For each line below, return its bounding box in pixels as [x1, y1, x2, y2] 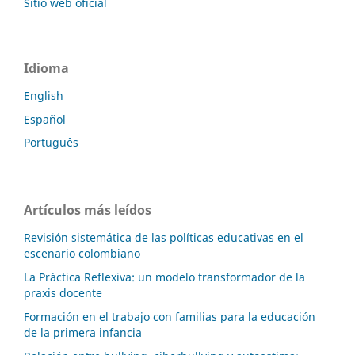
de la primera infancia [24, 325, 142, 341]
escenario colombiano [24, 246, 140, 261]
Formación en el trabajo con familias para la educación [24, 309, 315, 325]
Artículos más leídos [24, 201, 151, 219]
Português [24, 135, 78, 151]
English [24, 87, 63, 103]
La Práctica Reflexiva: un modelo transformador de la [24, 269, 305, 285]
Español [24, 111, 66, 127]
